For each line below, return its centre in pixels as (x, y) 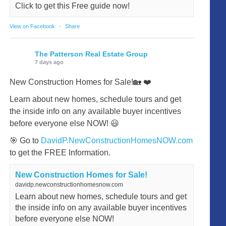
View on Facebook (33, 26)
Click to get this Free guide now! (73, 6)
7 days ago (49, 62)
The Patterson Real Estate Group (92, 54)
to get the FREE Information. (60, 152)
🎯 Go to (25, 140)
